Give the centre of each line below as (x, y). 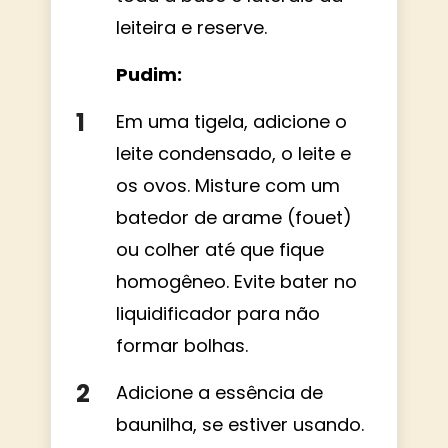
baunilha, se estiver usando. (240, 424)
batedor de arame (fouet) (234, 217)
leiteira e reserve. (191, 27)
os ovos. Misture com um (228, 185)
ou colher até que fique (220, 249)
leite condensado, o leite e (233, 153)
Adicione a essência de (219, 392)
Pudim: (149, 74)
